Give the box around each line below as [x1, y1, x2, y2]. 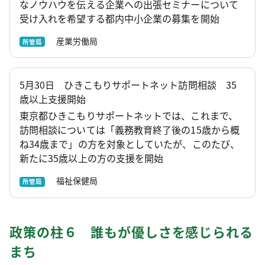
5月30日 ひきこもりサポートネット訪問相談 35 [20, 77, 237, 92]
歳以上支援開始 [20, 92, 86, 106]
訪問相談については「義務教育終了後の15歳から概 [20, 122, 240, 137]
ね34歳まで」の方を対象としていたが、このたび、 [20, 137, 240, 151]
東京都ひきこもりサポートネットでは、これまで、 [20, 108, 238, 123]
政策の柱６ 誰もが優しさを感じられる [9, 221, 253, 241]
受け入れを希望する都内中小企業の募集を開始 [20, 11, 219, 25]
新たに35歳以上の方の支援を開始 [20, 151, 164, 166]
